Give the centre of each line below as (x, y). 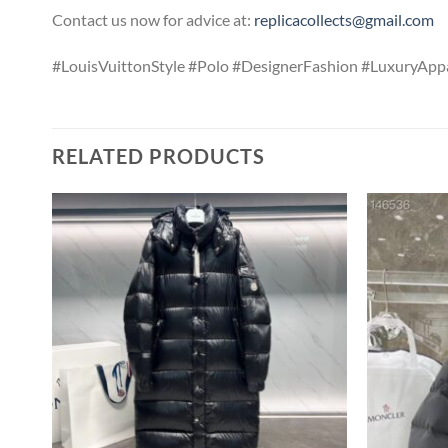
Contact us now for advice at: (153, 19)
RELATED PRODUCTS (158, 156)
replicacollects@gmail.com (344, 19)
